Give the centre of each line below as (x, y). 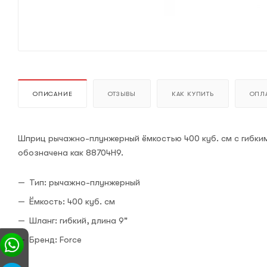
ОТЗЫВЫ (122, 94)
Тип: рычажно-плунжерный (85, 182)
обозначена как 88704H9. (71, 152)
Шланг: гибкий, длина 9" (78, 220)
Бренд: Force (55, 239)
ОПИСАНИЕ (53, 94)
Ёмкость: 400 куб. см (72, 201)
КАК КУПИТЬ (193, 94)
